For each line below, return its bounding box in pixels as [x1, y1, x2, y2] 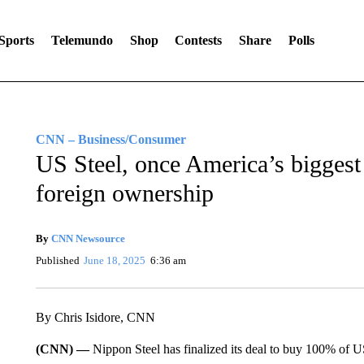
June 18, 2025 [84, 254, 146, 266]
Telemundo [50, 33, 113, 47]
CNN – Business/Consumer [35, 132, 186, 146]
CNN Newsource [50, 232, 125, 245]
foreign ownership [35, 180, 214, 206]
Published [35, 254, 80, 266]
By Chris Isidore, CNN [35, 310, 155, 324]
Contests [175, 33, 223, 47]
